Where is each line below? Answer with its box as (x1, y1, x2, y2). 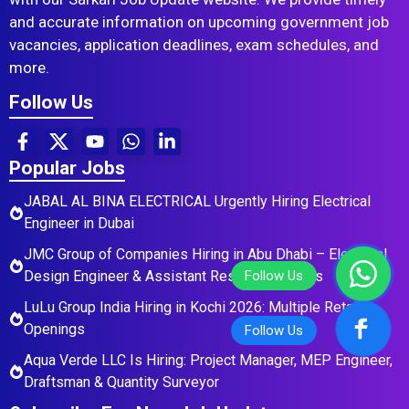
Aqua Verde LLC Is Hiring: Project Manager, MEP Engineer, (24, 351, 393, 370)
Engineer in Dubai (24, 215, 134, 233)
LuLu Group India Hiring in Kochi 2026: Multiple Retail (24, 299, 361, 317)
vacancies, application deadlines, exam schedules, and (9, 36, 379, 54)
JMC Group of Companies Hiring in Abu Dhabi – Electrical (24, 246, 387, 264)
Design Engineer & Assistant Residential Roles (24, 267, 323, 286)
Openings (24, 320, 85, 339)
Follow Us (9, 91, 93, 113)
